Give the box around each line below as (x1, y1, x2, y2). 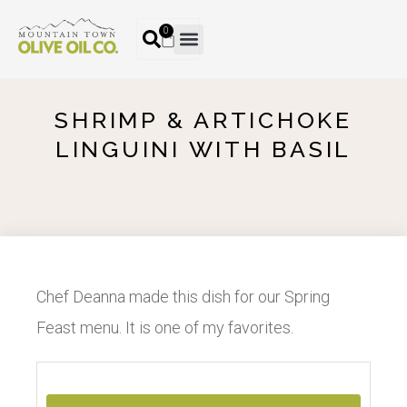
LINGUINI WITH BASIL (55, 135, 352, 163)
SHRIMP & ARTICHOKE (55, 106, 352, 134)
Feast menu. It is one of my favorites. (36, 318, 293, 337)
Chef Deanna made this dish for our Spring (36, 287, 330, 306)
